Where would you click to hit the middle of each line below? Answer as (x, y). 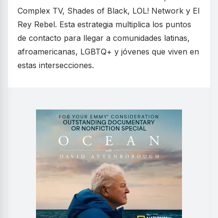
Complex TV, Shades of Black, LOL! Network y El (109, 11)
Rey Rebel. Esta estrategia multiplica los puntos (104, 24)
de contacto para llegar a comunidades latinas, (104, 38)
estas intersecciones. (56, 65)
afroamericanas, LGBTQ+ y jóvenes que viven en (108, 52)
